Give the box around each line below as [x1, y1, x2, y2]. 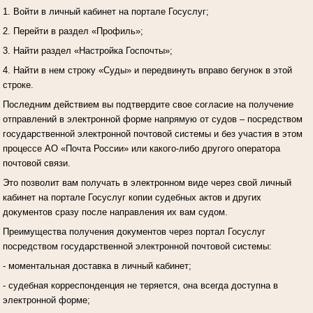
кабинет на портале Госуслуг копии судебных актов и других [2, 191, 261, 203]
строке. [2, 79, 34, 90]
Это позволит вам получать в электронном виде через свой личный [2, 177, 291, 188]
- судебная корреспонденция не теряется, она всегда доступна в [2, 279, 278, 291]
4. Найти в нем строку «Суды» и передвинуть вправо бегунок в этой [2, 64, 292, 75]
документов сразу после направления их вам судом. [2, 206, 228, 217]
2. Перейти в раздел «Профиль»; [2, 25, 143, 36]
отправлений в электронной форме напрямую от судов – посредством [2, 113, 303, 124]
